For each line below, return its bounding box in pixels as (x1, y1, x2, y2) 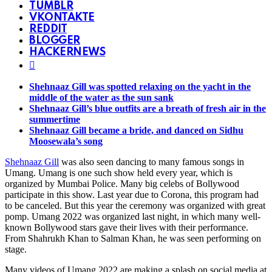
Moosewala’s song (29, 135, 103, 146)
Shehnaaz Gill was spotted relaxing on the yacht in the (29, 81, 251, 92)
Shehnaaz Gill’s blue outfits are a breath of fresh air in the (29, 103, 266, 114)
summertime (29, 114, 80, 124)
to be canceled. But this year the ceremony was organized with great (5, 200, 265, 211)
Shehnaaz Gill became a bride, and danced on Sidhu (29, 124, 243, 135)
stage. (5, 243, 27, 254)
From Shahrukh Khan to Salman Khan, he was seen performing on (5, 233, 261, 243)
